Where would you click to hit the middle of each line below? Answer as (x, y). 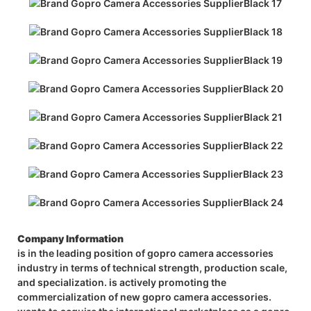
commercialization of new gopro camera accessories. (144, 296)
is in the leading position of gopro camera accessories (145, 253)
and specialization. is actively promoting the (122, 282)
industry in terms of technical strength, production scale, (152, 267)
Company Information (70, 238)
